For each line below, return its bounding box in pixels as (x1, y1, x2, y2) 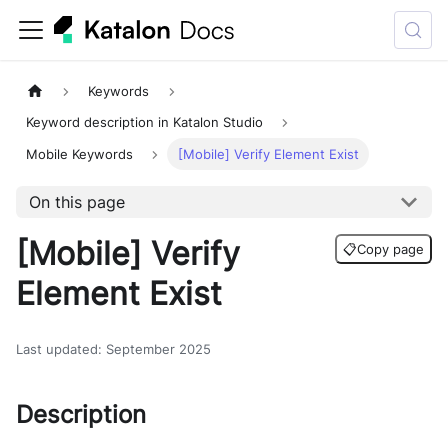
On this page (28, 192, 125, 213)
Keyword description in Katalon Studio (26, 115, 264, 131)
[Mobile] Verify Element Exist (177, 146, 359, 162)
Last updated (16, 342, 98, 358)
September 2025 (106, 342, 211, 358)
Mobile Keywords (26, 146, 134, 162)
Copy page (357, 241, 424, 258)
